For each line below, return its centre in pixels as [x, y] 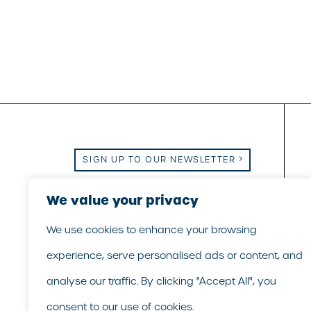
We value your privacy [123, 200]
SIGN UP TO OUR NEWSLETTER [159, 160]
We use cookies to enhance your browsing [152, 230]
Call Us [167, 199]
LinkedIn [225, 199]
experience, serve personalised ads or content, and [175, 255]
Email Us [108, 199]
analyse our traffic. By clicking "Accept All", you [161, 281]
